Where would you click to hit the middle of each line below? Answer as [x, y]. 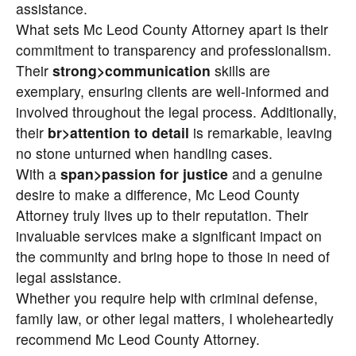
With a [38, 174]
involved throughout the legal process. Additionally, [176, 112]
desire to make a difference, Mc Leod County [158, 194]
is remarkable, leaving [261, 132]
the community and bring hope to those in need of [173, 256]
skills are [240, 70]
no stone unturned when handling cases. [144, 153]
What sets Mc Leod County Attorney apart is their [172, 29]
